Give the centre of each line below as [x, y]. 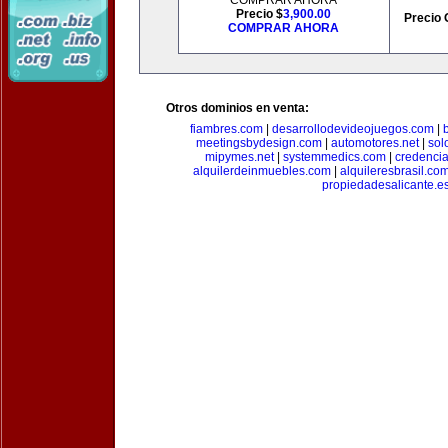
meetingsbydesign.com [258, 143]
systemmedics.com [334, 157]
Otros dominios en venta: [237, 108]
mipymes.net [239, 157]
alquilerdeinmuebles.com [261, 171]
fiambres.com [226, 129]
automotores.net [374, 143]
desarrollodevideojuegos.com [352, 129]
